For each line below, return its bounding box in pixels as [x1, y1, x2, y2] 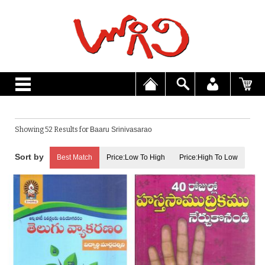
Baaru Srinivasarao [90, 125, 152, 134]
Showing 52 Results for [15, 125, 90, 134]
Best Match [57, 153, 92, 161]
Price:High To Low [179, 153, 238, 161]
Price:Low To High [106, 153, 165, 161]
